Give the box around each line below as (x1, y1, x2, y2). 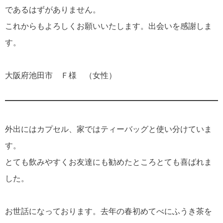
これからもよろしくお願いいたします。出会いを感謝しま (5, 21, 212, 30)
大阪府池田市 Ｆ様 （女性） (5, 71, 116, 80)
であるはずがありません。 (5, 5, 101, 14)
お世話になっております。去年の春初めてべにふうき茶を (5, 207, 212, 216)
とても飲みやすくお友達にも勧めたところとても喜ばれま (5, 157, 212, 166)
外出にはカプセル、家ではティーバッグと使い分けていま (5, 124, 212, 133)
